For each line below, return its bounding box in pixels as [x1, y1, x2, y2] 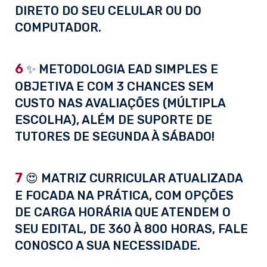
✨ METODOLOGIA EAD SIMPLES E [23, 62, 218, 77]
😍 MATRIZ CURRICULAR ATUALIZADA [23, 171, 243, 186]
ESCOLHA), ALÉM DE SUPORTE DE [15, 113, 212, 128]
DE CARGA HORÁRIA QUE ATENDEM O [15, 205, 231, 220]
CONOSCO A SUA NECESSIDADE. [15, 238, 200, 253]
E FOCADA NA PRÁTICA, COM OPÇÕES [15, 188, 234, 203]
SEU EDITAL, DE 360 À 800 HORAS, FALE [15, 222, 248, 237]
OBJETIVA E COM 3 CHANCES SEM [15, 79, 214, 94]
